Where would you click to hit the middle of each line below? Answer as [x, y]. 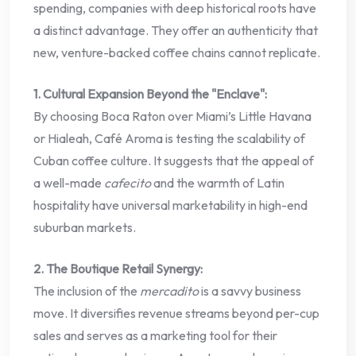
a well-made [69, 183]
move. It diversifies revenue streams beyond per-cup [176, 313]
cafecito [128, 183]
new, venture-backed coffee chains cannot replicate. [177, 53]
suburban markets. [85, 228]
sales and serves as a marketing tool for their [155, 336]
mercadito [169, 291]
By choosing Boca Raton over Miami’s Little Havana [172, 116]
